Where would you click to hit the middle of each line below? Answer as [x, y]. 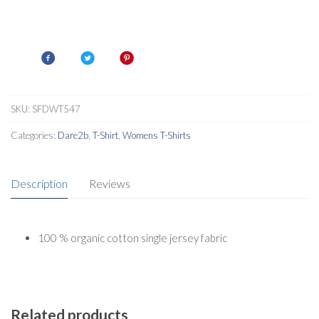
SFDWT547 [56, 109]
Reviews [110, 183]
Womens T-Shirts [157, 135]
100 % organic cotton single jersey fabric [132, 238]
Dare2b [73, 135]
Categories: [34, 135]
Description [39, 183]
